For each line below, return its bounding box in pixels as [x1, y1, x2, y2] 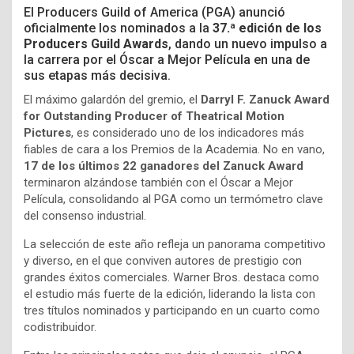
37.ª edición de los [213, 21, 322, 36]
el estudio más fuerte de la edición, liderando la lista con [24, 287, 315, 302]
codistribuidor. [24, 320, 96, 335]
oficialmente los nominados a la [24, 21, 213, 36]
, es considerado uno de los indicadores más [71, 126, 304, 141]
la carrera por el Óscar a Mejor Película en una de [24, 52, 310, 68]
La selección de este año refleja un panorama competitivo [24, 237, 326, 252]
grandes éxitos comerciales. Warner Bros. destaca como [24, 270, 319, 285]
